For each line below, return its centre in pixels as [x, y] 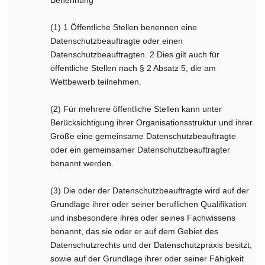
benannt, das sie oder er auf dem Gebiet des [135, 231]
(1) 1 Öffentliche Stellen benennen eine [124, 27]
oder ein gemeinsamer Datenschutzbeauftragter [140, 150]
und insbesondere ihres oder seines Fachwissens [143, 218]
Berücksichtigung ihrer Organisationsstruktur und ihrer [152, 122]
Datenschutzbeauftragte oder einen [117, 41]
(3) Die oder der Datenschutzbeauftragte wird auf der [150, 190]
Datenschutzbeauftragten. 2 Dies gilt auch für [135, 54]
